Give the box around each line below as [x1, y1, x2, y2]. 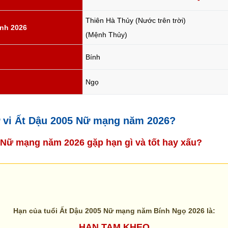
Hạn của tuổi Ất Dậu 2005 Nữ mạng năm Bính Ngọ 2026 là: [13, 207, 215, 215]
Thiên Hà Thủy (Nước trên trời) [85, 16, 186, 24]
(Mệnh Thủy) [85, 31, 127, 39]
